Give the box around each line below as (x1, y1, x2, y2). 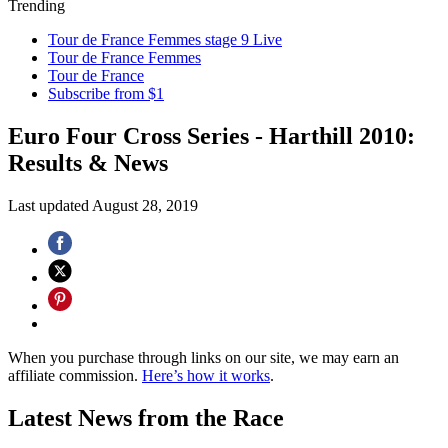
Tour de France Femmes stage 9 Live (48, 31, 282, 48)
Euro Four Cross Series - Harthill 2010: (8, 122, 415, 149)
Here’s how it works (142, 366, 270, 384)
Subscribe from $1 (48, 85, 164, 102)
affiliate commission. (8, 366, 142, 384)
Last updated (8, 196, 92, 214)
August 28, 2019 (92, 196, 198, 214)
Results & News (8, 149, 168, 176)
